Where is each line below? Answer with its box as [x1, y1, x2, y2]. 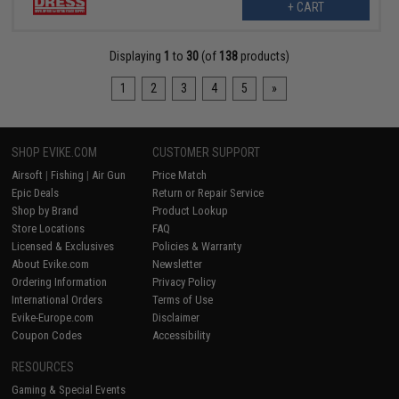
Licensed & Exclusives [12, 240, 115, 254]
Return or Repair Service [152, 186, 265, 200]
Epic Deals [12, 186, 60, 200]
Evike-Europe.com [12, 311, 94, 325]
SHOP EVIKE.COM [12, 145, 98, 160]
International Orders [12, 293, 103, 307]
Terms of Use [152, 293, 214, 307]
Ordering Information [12, 275, 108, 289]
